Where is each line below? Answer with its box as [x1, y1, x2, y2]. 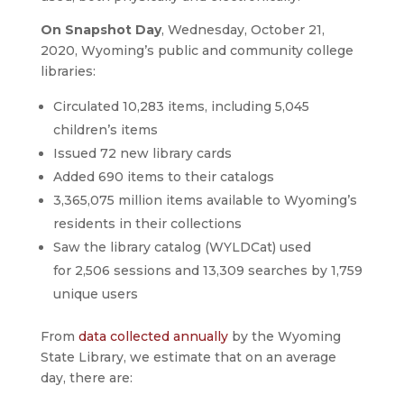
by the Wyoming [227, 327, 341, 344]
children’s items [52, 121, 158, 138]
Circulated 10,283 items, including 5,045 [52, 97, 309, 115]
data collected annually [78, 327, 228, 344]
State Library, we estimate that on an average [40, 348, 336, 365]
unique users [52, 285, 138, 302]
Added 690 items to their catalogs [52, 168, 274, 185]
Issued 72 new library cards [52, 144, 232, 161]
